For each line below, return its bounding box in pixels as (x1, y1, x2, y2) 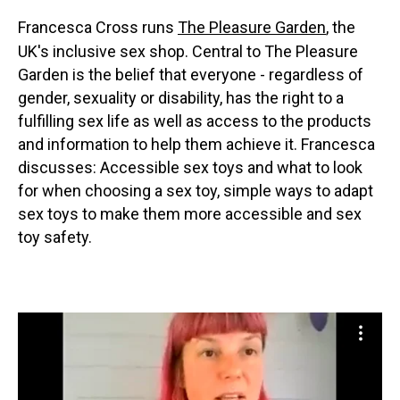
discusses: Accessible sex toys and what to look (18, 158, 362, 178)
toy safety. (18, 228, 92, 247)
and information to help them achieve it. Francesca (18, 135, 375, 154)
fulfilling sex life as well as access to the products (18, 112, 371, 131)
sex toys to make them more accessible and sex (18, 204, 362, 224)
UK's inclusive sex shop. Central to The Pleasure (18, 42, 358, 62)
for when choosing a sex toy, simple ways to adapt (18, 181, 373, 201)
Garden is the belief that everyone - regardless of (18, 65, 363, 85)
